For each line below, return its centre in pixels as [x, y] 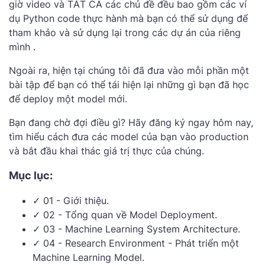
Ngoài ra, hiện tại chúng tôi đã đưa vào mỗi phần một [129, 71]
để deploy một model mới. [68, 99]
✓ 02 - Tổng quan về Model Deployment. [125, 215]
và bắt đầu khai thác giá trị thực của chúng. [106, 151]
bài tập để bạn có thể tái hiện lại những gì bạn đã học [129, 85]
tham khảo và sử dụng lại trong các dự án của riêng [125, 33]
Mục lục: [31, 176]
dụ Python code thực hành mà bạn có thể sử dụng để [128, 19]
